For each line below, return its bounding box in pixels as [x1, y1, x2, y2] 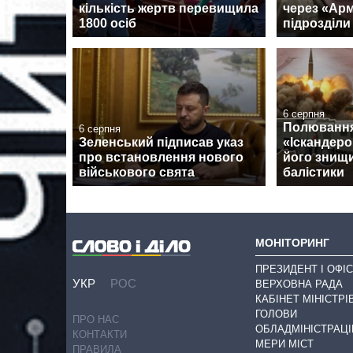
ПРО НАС [72, 313, 119, 325]
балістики [283, 165, 344, 179]
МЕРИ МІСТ [255, 338, 314, 351]
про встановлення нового [79, 150, 243, 164]
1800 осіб [79, 16, 136, 30]
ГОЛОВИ [255, 308, 297, 321]
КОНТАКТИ [72, 328, 127, 340]
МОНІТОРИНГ [255, 236, 329, 249]
